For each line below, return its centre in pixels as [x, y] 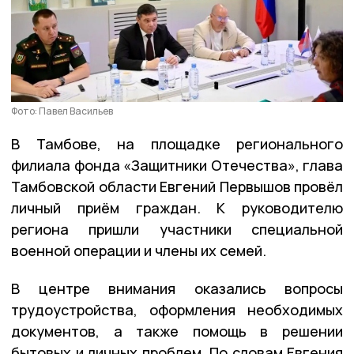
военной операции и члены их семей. [139, 250]
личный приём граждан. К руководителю [177, 207]
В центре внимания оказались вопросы [177, 288]
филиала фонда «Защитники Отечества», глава [177, 165]
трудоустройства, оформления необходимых [177, 309]
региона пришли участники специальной [177, 229]
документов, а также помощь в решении [177, 331]
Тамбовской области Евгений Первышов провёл [177, 186]
